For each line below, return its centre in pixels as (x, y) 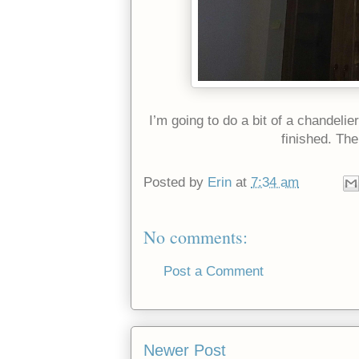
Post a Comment (214, 272)
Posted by (175, 183)
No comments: (196, 237)
